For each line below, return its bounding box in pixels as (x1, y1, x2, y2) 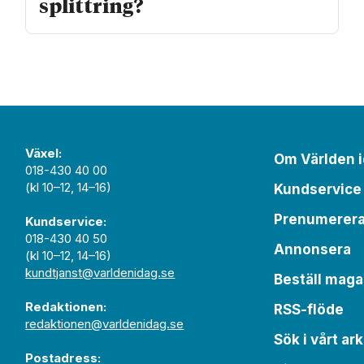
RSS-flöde (274, 301, 344, 318)
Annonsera (274, 240, 352, 258)
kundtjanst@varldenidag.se (25, 264, 175, 280)
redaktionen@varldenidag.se (25, 315, 184, 331)
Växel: (25, 145, 63, 161)
